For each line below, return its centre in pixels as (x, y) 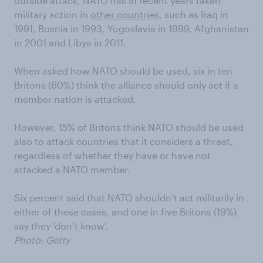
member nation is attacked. (75, 99)
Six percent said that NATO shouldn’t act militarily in (129, 198)
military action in (52, 15)
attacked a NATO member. (72, 170)
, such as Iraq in (194, 15)
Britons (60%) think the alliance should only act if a (126, 85)
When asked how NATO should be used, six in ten (123, 71)
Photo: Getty (42, 240)
